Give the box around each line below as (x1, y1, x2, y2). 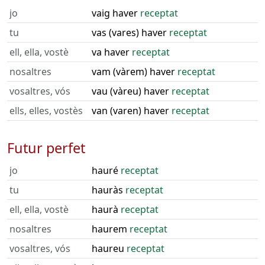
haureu (92, 242, 127, 255)
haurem (92, 222, 130, 235)
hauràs (92, 183, 125, 196)
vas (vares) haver (92, 26, 169, 39)
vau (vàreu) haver (92, 85, 172, 98)
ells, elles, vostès (9, 104, 83, 117)
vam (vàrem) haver (92, 65, 177, 78)
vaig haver (92, 7, 140, 20)
